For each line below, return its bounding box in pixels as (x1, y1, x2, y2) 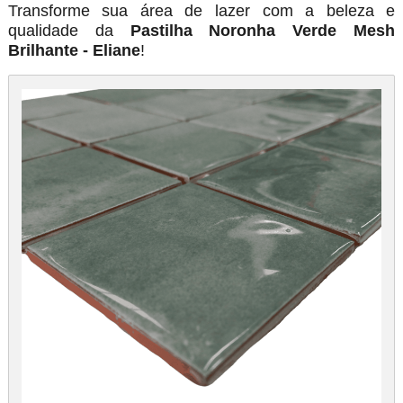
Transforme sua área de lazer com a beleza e (7, 2, 396, 21)
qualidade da (7, 22, 130, 40)
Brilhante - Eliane (7, 41, 140, 60)
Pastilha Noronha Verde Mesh (130, 22, 396, 40)
